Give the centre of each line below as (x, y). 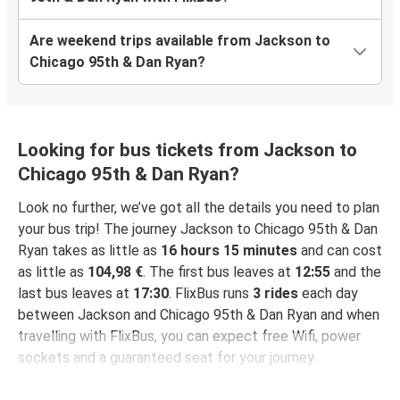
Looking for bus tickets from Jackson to (187, 150)
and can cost (340, 251)
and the (356, 272)
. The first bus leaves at (219, 272)
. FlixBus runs (211, 294)
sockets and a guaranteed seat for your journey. (167, 358)
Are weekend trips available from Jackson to (180, 41)
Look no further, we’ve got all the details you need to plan (199, 208)
